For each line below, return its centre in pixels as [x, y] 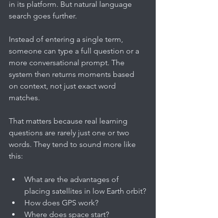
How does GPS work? [61, 202]
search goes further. [43, 16]
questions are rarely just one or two [70, 132]
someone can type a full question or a [75, 51]
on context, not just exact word [63, 86]
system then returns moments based [73, 74]
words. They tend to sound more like [73, 144]
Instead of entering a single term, [67, 39]
